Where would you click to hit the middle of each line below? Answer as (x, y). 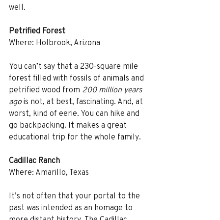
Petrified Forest (37, 30)
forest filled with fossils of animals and (77, 78)
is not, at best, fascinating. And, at (83, 101)
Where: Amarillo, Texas (49, 172)
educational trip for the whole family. (75, 137)
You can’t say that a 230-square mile (74, 66)
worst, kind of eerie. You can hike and (75, 113)
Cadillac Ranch (34, 160)
